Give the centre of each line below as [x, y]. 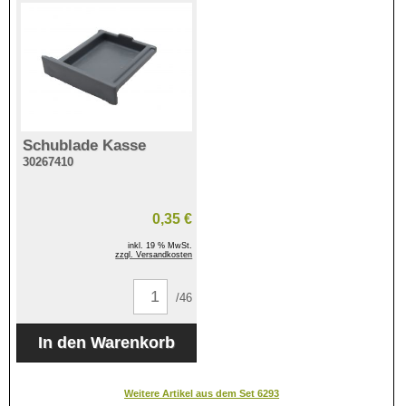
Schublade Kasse [84, 146]
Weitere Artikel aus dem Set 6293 [202, 393]
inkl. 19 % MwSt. [160, 245]
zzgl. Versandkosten [154, 254]
